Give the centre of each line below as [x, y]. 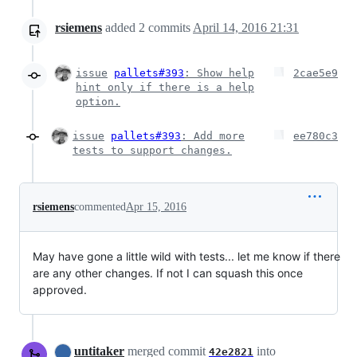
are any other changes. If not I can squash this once [168, 273]
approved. [60, 290]
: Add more [213, 136]
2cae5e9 [316, 73]
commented [100, 207]
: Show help [219, 73]
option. [98, 102]
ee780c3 [316, 136]
